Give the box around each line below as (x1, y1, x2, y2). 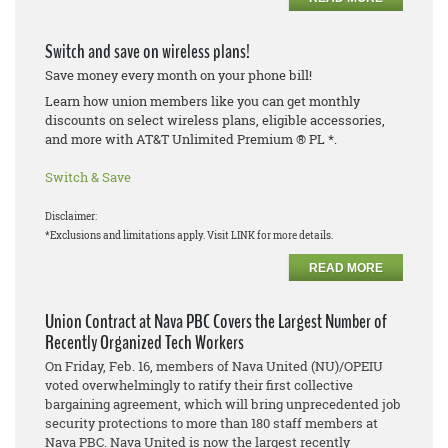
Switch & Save (45, 168, 131, 187)
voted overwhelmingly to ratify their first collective (45, 376, 353, 395)
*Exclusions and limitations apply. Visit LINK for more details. (45, 229, 333, 243)
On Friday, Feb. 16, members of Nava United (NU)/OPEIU (45, 357, 383, 376)
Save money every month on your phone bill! (45, 66, 312, 85)
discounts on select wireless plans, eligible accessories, (45, 111, 385, 130)
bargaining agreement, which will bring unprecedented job (45, 395, 401, 414)
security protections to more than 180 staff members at (45, 414, 378, 433)
